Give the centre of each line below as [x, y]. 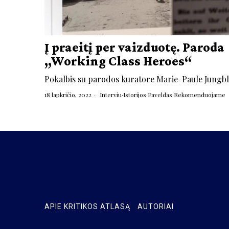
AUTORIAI [156, 206]
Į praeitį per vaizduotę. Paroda [134, 48]
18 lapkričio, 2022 [68, 95]
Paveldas [160, 95]
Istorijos [135, 95]
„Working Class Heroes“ [118, 61]
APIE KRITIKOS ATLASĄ [87, 206]
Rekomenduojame [200, 95]
